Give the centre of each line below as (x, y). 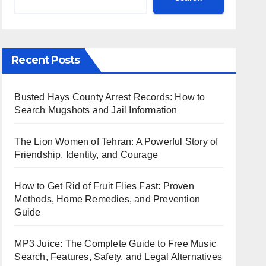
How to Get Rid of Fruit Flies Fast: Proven (104, 186)
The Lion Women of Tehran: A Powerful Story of (116, 142)
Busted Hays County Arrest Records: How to (110, 97)
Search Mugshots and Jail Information (96, 110)
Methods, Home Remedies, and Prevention (107, 199)
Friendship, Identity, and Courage (86, 155)
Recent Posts (46, 60)
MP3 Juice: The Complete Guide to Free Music (115, 244)
